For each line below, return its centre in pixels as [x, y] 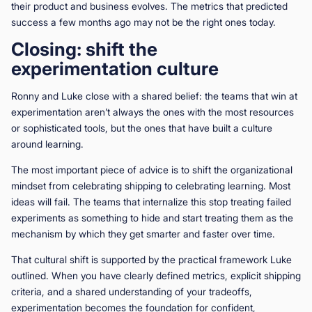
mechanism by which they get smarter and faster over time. [143, 233]
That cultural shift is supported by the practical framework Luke [151, 259]
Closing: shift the [84, 49]
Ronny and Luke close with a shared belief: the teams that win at [154, 95]
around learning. [47, 143]
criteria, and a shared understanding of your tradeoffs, [132, 291]
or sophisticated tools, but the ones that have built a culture [142, 127]
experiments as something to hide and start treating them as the [152, 217]
